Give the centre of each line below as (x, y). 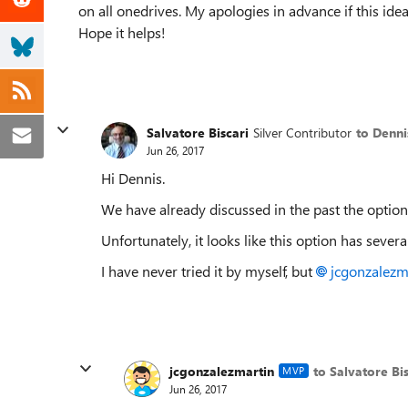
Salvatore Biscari (198, 132)
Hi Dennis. (133, 178)
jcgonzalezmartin (222, 371)
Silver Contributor (302, 132)
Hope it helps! (122, 32)
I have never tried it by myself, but (209, 271)
